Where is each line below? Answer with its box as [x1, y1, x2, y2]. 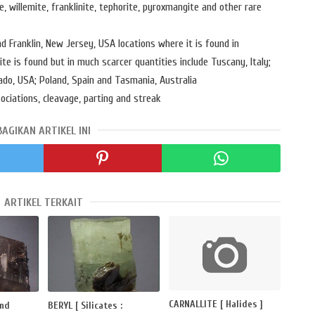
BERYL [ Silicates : [48, 300, 123, 312]
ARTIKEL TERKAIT [4, 196, 83, 210]
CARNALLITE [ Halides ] [169, 297, 264, 310]
